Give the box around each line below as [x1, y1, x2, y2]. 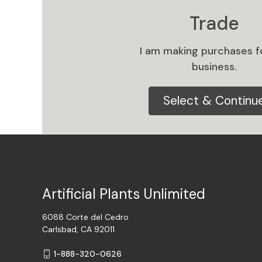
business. [191, 60, 237, 74]
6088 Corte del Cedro [42, 211, 129, 222]
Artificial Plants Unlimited [42, 185, 205, 203]
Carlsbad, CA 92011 [42, 223, 115, 235]
